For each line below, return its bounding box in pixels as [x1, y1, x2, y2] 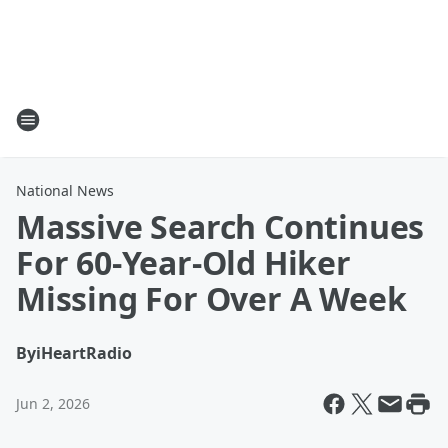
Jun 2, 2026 [16, 394, 90, 413]
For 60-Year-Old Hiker [16, 241, 351, 284]
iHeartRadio [36, 342, 132, 364]
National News [16, 181, 114, 200]
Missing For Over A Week [16, 277, 407, 320]
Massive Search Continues [16, 205, 425, 248]
